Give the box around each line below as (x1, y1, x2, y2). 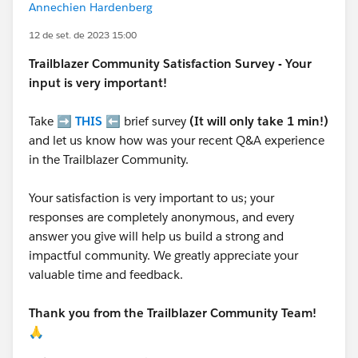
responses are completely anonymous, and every (29, 209, 294, 225)
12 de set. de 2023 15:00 (29, 28, 137, 42)
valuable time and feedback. (29, 267, 186, 282)
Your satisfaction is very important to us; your (29, 190, 274, 205)
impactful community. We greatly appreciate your (29, 248, 298, 263)
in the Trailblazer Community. (29, 152, 189, 167)
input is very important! (29, 75, 167, 90)
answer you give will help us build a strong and (29, 229, 284, 244)
